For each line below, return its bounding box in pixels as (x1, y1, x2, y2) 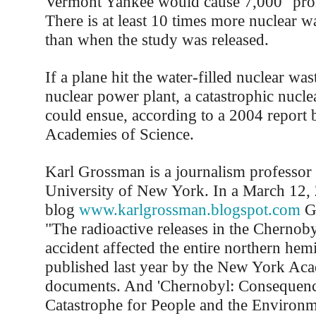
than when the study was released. (44, 30, 269, 49)
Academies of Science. (44, 125, 194, 143)
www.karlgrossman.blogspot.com (78, 200, 300, 219)
